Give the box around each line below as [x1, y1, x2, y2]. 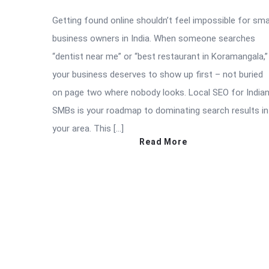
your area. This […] [52, 122, 124, 134]
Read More [139, 136, 187, 147]
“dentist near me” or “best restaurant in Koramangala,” [52, 50, 268, 62]
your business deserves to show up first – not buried [52, 68, 263, 80]
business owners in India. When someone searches [52, 32, 255, 44]
